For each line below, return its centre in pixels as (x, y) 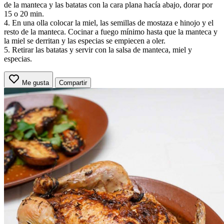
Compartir (73, 82)
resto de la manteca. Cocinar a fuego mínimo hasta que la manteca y (111, 31)
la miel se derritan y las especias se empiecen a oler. (85, 40)
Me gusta (35, 82)
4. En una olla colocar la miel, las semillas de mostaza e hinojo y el (109, 22)
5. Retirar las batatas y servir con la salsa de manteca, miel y (98, 49)
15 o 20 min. (24, 13)
